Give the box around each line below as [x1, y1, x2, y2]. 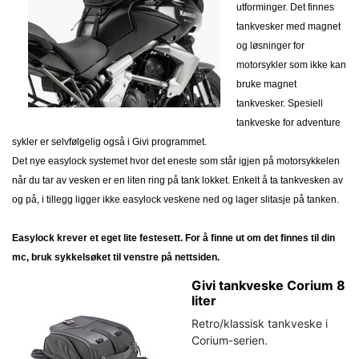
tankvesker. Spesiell [236, 97, 323, 109]
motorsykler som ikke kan [236, 58, 346, 71]
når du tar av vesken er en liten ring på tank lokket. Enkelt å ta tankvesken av [12, 174, 343, 186]
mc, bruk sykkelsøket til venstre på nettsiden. [12, 251, 220, 263]
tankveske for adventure [236, 116, 341, 128]
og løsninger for [236, 39, 305, 51]
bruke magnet [236, 78, 296, 90]
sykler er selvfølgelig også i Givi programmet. [12, 135, 207, 147]
